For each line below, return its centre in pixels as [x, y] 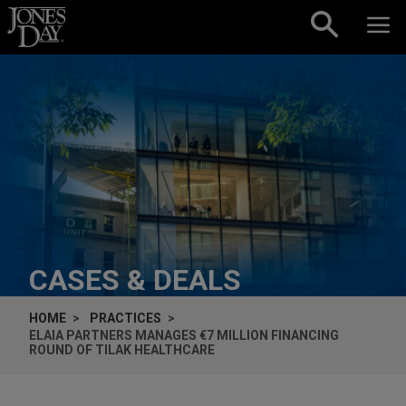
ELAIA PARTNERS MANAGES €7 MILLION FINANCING [184, 335]
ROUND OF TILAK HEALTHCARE [122, 349]
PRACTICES [126, 318]
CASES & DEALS [135, 280]
